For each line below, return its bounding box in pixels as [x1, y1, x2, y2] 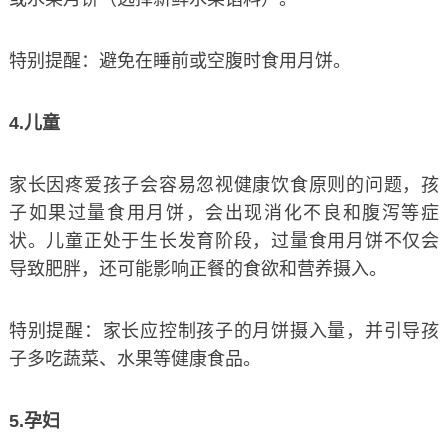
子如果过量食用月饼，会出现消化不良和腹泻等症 [8, 202, 440, 223]
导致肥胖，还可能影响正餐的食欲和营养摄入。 [8, 258, 387, 279]
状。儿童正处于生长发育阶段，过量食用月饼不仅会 [8, 230, 440, 251]
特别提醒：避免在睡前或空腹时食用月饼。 [8, 50, 351, 71]
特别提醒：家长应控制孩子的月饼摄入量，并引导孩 [8, 320, 440, 341]
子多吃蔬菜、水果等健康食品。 [8, 348, 261, 369]
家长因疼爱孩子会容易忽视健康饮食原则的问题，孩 [8, 174, 440, 195]
